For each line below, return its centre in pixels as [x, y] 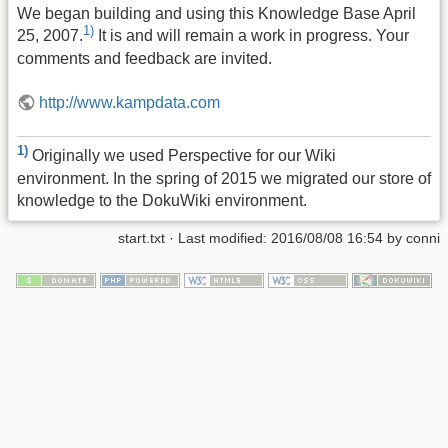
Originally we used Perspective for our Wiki [184, 156]
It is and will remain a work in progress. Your [251, 36]
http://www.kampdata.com [130, 102]
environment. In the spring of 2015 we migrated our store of [224, 178]
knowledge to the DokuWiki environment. [162, 200]
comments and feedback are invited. [144, 58]
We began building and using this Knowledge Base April [216, 14]
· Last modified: [218, 237]
